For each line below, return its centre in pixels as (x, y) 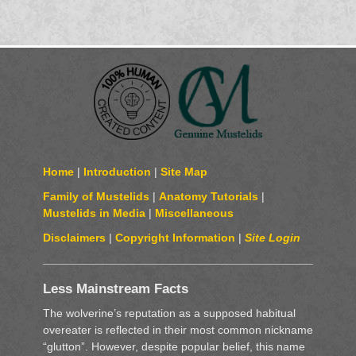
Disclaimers (74, 238)
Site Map (184, 172)
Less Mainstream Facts (115, 289)
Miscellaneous (194, 213)
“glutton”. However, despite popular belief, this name (174, 347)
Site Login (272, 238)
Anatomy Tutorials (208, 197)
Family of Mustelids (96, 197)
